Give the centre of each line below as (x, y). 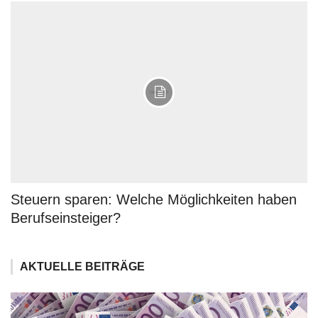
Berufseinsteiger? (66, 218)
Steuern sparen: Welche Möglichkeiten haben (154, 199)
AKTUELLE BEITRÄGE (82, 266)
